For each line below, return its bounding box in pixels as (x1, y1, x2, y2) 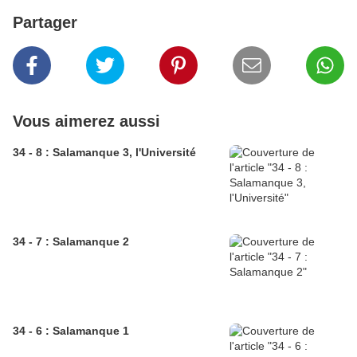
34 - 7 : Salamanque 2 (13, 235, 129, 249)
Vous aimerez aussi (13, 112, 160, 131)
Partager (13, 14, 77, 32)
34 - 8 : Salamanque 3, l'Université (13, 146, 196, 159)
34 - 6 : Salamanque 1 (13, 324, 129, 338)
